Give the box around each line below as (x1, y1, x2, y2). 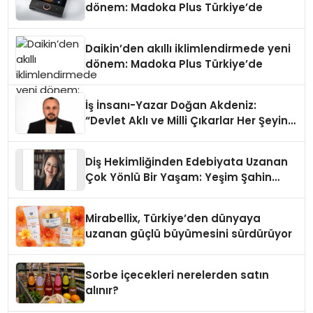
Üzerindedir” (85, 129, 154, 144)
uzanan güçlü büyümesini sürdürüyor (85, 226, 293, 242)
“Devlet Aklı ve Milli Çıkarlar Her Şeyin (85, 113, 289, 129)
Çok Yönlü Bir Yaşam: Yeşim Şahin (85, 170, 272, 185)
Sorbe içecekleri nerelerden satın (85, 268, 270, 283)
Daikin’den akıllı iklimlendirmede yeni (85, 41, 291, 57)
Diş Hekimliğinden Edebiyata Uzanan (85, 154, 289, 170)
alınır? (85, 283, 119, 298)
